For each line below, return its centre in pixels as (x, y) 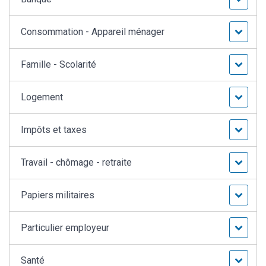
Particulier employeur (65, 228)
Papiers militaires (58, 195)
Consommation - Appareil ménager (93, 32)
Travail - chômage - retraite (77, 163)
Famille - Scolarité (59, 65)
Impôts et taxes (54, 130)
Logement (42, 97)
